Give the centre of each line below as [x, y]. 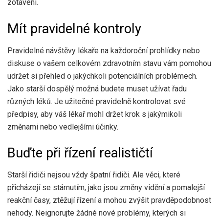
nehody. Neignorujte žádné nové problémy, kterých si [97, 213]
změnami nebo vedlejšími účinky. [63, 127]
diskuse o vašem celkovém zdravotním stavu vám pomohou [109, 63]
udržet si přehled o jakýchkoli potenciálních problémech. [102, 76]
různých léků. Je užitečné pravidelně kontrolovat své [97, 101]
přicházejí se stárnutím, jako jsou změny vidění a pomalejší [106, 187]
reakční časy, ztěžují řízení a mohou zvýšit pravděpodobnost [109, 200]
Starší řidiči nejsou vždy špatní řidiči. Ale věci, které [94, 175]
